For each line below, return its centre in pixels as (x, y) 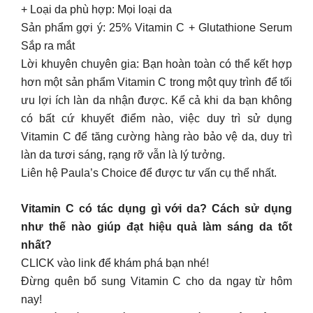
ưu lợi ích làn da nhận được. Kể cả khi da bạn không (156, 100)
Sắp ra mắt (48, 46)
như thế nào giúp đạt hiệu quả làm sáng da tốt (156, 227)
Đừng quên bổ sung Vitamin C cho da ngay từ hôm (156, 281)
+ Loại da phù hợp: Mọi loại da (96, 9)
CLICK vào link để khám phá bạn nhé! (115, 263)
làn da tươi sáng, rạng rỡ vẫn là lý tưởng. (123, 155)
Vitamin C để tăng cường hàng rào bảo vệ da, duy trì (156, 137)
